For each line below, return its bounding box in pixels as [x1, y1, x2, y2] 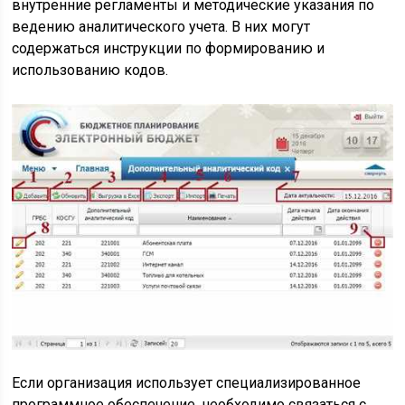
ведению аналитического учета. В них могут [12, 18, 311, 36]
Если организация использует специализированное [12, 373, 362, 391]
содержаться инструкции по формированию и [12, 40, 325, 58]
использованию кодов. [12, 61, 169, 80]
